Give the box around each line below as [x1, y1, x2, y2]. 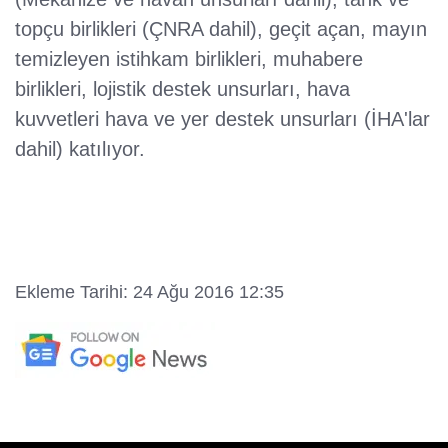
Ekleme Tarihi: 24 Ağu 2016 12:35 [15, 282, 284, 303]
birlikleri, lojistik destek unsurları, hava [15, 78, 350, 101]
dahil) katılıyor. [15, 138, 145, 161]
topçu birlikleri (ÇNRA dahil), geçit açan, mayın [15, 18, 427, 41]
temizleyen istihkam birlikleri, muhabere [15, 48, 363, 71]
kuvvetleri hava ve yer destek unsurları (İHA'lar [15, 108, 430, 131]
